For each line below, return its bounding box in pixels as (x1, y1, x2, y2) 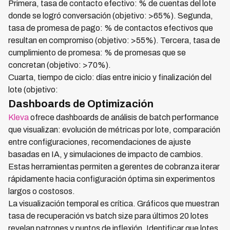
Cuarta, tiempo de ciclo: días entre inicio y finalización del (8, 73, 212, 82)
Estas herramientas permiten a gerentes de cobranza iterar (8, 162, 220, 171)
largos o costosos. (8, 187, 75, 196)
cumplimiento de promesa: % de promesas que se (8, 48, 186, 57)
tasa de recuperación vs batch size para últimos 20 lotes (8, 212, 208, 220)
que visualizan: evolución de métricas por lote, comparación (8, 125, 220, 134)
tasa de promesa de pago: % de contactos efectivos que (8, 24, 213, 32)
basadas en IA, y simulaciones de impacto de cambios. (8, 150, 203, 159)
